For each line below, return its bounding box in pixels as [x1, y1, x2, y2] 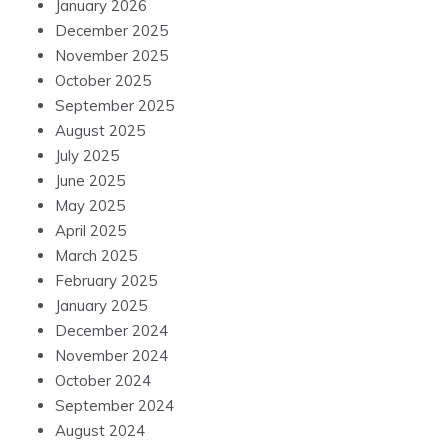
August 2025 [55, 121, 145, 141]
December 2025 [55, 21, 168, 41]
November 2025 [55, 46, 168, 66]
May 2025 [55, 196, 125, 216]
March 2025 [55, 246, 137, 266]
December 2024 [55, 321, 168, 341]
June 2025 [55, 171, 125, 191]
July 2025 [55, 146, 119, 166]
